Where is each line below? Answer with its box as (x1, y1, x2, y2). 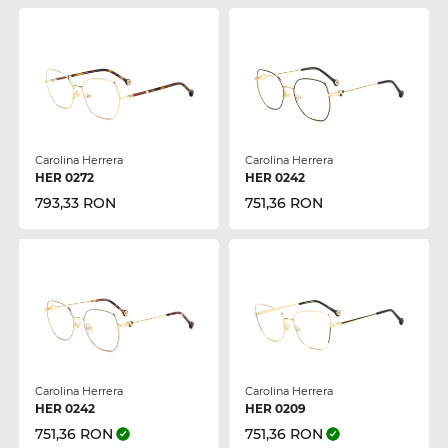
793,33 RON (34, 194, 116, 213)
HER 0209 (244, 401, 306, 417)
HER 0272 (34, 170, 94, 186)
